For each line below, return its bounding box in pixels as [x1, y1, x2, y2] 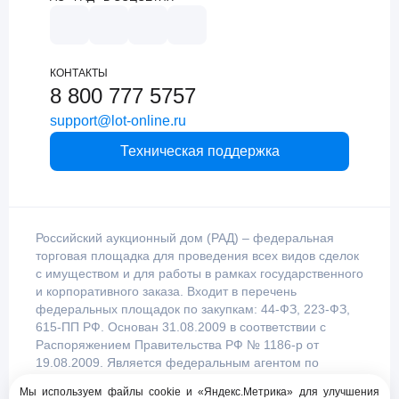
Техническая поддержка [119, 143, 280, 159]
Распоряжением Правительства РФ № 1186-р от [36, 338, 319, 353]
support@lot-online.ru [50, 113, 186, 129]
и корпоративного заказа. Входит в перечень [36, 284, 297, 299]
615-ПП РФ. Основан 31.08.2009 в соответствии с [36, 320, 326, 335]
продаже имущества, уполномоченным [36, 373, 265, 388]
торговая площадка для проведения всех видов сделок [36, 248, 359, 264]
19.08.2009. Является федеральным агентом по [36, 355, 319, 370]
